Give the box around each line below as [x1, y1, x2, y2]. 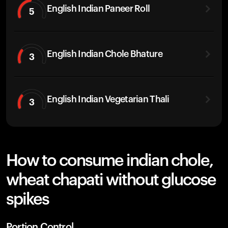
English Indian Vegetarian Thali [47, 94, 169, 104]
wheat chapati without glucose [6, 172, 216, 188]
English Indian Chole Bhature [47, 49, 162, 59]
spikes [6, 191, 49, 208]
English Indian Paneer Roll [47, 4, 150, 13]
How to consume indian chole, [6, 153, 213, 169]
